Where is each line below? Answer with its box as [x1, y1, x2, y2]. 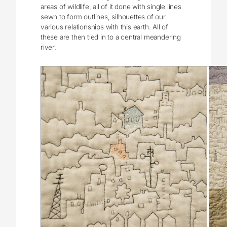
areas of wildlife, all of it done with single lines [41, 2, 181, 11]
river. [41, 43, 56, 51]
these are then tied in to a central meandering [41, 32, 181, 41]
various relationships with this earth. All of [41, 22, 169, 31]
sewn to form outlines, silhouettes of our [41, 12, 166, 21]
